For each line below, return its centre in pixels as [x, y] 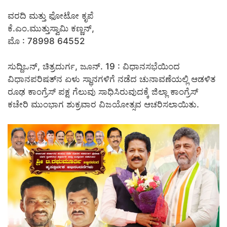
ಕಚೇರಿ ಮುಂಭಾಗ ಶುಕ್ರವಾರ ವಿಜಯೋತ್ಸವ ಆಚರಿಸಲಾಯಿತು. [103, 105]
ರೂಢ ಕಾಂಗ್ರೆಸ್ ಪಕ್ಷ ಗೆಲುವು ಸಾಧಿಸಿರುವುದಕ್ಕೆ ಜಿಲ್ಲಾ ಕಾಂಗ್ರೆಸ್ [103, 92]
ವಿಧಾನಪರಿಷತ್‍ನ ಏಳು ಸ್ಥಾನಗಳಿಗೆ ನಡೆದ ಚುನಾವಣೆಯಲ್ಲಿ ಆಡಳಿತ [111, 79]
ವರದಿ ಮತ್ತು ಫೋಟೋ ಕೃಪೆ [51, 15]
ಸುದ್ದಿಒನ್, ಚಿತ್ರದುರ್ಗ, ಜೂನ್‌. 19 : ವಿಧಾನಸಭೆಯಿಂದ [94, 67]
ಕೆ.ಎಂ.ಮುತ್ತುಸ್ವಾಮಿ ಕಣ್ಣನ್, [51, 28]
